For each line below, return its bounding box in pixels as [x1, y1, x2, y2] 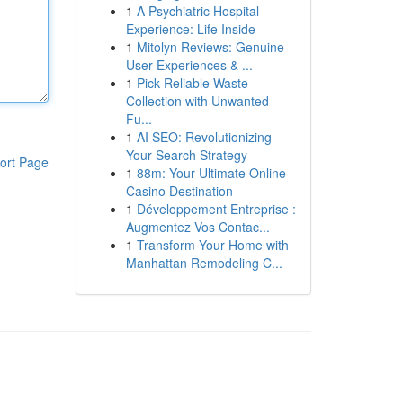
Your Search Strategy [125, 146, 247, 164]
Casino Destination [125, 182, 233, 200]
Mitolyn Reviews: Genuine [136, 38, 284, 56]
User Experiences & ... [125, 56, 253, 74]
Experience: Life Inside [125, 20, 255, 38]
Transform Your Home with [136, 236, 289, 254]
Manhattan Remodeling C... [125, 254, 282, 272]
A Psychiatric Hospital [136, 2, 259, 20]
